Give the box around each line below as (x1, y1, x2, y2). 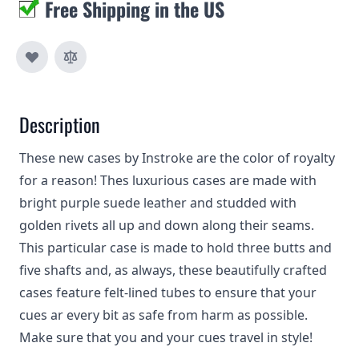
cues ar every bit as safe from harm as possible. (19, 306, 308, 324)
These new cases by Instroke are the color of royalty (19, 149, 335, 167)
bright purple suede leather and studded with (19, 194, 296, 212)
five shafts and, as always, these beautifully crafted (19, 261, 327, 279)
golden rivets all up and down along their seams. (19, 216, 314, 234)
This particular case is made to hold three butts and (19, 239, 332, 256)
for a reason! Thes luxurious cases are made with (19, 171, 317, 189)
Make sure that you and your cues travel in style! (19, 329, 313, 346)
